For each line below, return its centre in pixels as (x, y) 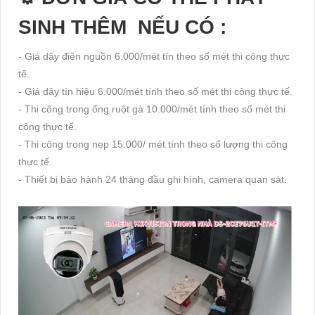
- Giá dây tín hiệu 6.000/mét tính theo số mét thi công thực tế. (155, 92)
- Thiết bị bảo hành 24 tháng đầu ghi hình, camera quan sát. (153, 180)
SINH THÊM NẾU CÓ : (122, 27)
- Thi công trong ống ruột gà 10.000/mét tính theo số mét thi (152, 109)
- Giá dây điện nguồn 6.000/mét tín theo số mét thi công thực (154, 57)
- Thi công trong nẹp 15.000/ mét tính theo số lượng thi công (153, 144)
